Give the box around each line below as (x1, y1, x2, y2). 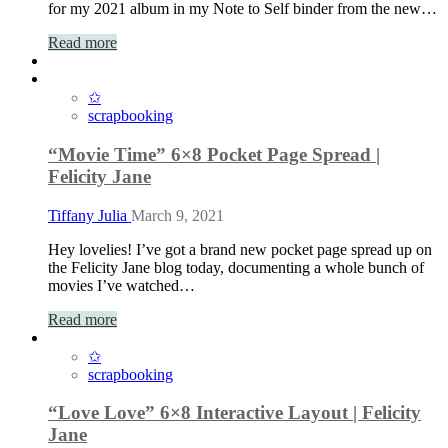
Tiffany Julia (48, 206, 131, 224)
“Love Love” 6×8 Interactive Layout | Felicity (48, 402, 421, 424)
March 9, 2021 (131, 206, 224, 224)
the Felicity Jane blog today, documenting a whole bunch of (48, 258, 424, 276)
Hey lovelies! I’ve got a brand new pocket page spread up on (48, 240, 432, 258)
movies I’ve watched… (48, 276, 195, 294)
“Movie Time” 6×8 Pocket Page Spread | (48, 143, 380, 165)
